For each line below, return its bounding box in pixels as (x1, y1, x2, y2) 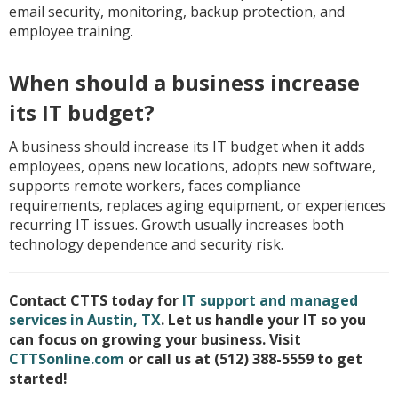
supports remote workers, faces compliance (9, 176, 301, 195)
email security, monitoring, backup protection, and (9, 2, 345, 21)
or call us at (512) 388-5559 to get (124, 349, 362, 369)
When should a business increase (9, 68, 360, 97)
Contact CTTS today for (9, 291, 182, 310)
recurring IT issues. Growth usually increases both (9, 215, 344, 235)
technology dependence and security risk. (9, 235, 283, 254)
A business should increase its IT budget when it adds (9, 137, 365, 156)
